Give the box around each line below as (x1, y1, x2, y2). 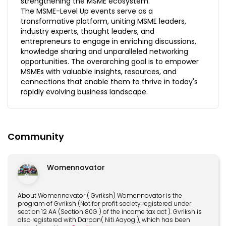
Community (8, 130, 64, 143)
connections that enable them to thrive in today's (21, 77, 198, 87)
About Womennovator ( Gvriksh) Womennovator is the (18, 191, 182, 200)
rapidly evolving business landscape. (21, 87, 148, 97)
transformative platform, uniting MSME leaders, (21, 16, 186, 27)
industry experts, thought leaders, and (21, 26, 154, 37)
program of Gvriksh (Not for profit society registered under (18, 199, 191, 208)
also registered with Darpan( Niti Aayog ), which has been (18, 215, 190, 224)
